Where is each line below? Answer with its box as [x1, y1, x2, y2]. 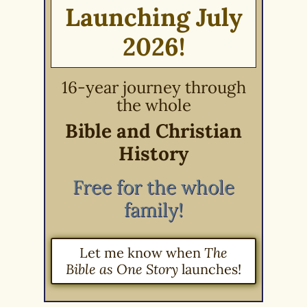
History [119, 140, 188, 166]
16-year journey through [61, 76, 246, 98]
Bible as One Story [66, 260, 178, 278]
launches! [178, 260, 241, 278]
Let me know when [79, 243, 204, 261]
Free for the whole [73, 174, 234, 199]
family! [124, 197, 183, 222]
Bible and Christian [65, 118, 242, 143]
